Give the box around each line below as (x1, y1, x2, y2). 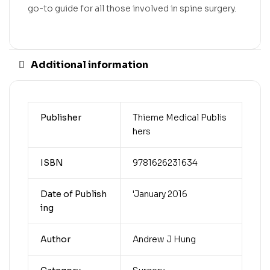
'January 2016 (132, 188, 187, 199)
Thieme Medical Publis (132, 111, 227, 123)
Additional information (31, 58, 148, 71)
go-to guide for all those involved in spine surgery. (28, 3, 236, 14)
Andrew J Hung (132, 233, 196, 245)
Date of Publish (40, 188, 107, 199)
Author (40, 233, 71, 245)
